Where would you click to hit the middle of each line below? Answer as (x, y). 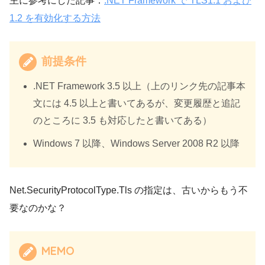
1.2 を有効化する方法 (55, 18)
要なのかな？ (38, 208)
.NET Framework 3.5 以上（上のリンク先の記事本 (139, 86)
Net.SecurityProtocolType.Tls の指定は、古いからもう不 (129, 190)
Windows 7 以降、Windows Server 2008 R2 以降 (136, 143)
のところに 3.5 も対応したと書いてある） (122, 120)
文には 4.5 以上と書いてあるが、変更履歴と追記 (137, 103)
